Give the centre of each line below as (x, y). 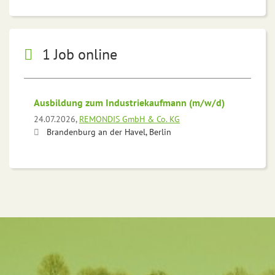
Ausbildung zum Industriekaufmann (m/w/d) (129, 103)
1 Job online (80, 54)
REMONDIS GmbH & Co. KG (130, 119)
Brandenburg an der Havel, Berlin (109, 132)
